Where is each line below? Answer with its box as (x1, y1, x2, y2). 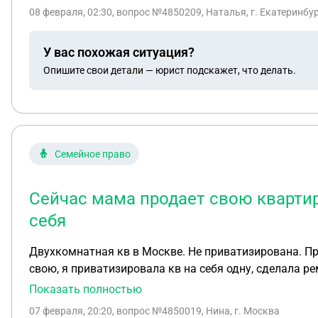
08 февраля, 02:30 (29, 6, 112, 18)
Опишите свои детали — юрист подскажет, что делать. (43, 64, 296, 76)
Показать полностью (29, 283, 142, 296)
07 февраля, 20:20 (29, 305, 112, 317)
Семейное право (55, 148, 131, 160)
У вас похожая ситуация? (43, 44, 194, 60)
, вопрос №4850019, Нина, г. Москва (112, 305, 280, 317)
